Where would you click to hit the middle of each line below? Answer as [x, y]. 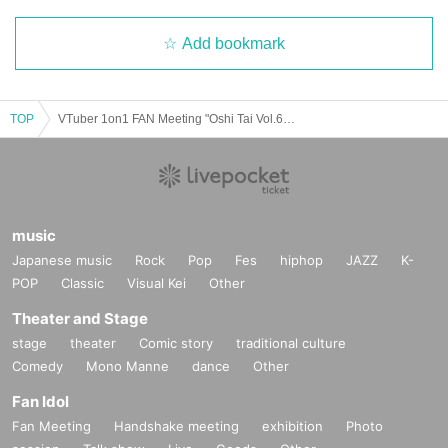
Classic [82, 282]
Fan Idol [40, 401]
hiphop [301, 259]
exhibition [292, 425]
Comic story [176, 342]
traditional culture [291, 342]
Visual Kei [156, 282]
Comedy [37, 365]
